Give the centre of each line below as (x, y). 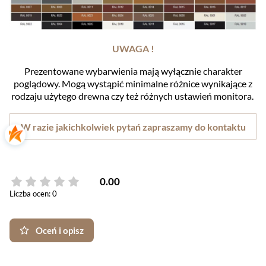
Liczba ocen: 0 (33, 193)
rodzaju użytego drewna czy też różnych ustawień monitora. (133, 96)
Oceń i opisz (59, 230)
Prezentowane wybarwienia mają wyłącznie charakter (133, 71)
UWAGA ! (133, 49)
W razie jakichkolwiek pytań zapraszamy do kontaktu (133, 127)
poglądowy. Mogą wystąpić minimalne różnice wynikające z (133, 84)
